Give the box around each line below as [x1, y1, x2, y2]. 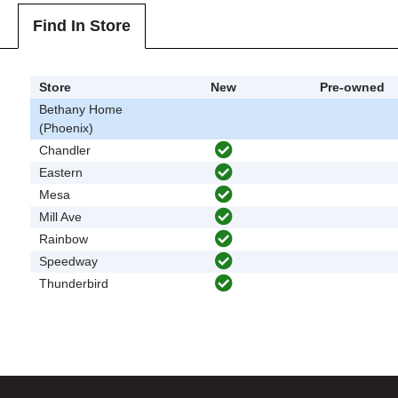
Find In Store [33, 17, 131, 36]
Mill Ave [39, 209, 83, 224]
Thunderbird [39, 275, 109, 291]
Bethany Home [39, 101, 123, 116]
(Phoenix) [39, 120, 94, 135]
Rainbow [39, 231, 89, 246]
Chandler [39, 142, 92, 157]
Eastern [39, 164, 84, 179]
